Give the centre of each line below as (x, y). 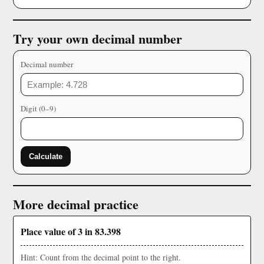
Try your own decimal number (98, 39)
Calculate (46, 156)
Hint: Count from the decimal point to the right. (101, 257)
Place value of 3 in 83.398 (71, 231)
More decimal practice (76, 204)
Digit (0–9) (38, 108)
